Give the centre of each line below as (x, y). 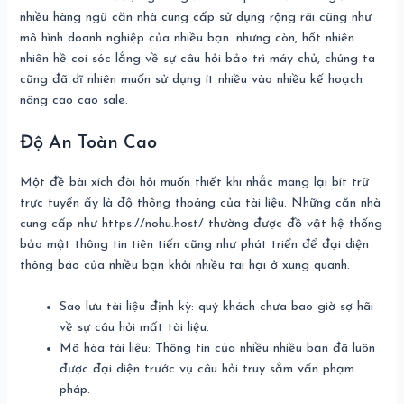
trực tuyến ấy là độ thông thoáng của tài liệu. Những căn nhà (201, 203)
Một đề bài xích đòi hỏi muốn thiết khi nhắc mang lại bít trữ (195, 182)
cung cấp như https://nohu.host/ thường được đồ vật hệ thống (202, 224)
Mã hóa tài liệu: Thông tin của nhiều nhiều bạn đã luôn (218, 348)
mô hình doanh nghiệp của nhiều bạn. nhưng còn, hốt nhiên (188, 39)
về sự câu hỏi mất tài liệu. (135, 327)
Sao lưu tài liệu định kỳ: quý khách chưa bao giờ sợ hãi (217, 307)
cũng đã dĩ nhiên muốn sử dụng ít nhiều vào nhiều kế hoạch (192, 80)
